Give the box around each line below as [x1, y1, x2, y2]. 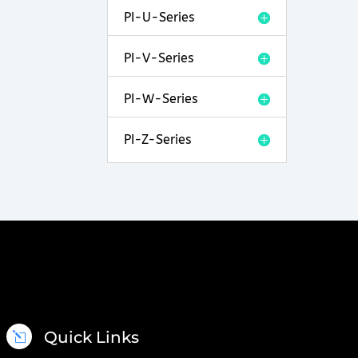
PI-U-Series [124, 9, 195, 25]
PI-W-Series [124, 90, 198, 106]
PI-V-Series [124, 50, 194, 66]
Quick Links [44, 327, 140, 347]
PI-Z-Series [124, 131, 192, 147]
